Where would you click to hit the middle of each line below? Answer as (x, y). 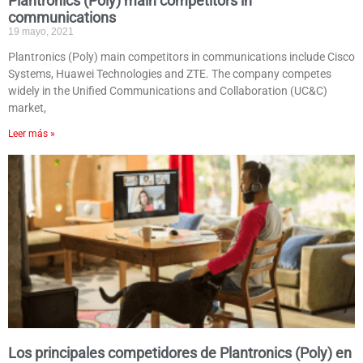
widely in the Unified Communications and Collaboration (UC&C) (168, 91)
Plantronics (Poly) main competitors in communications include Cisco (181, 57)
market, (27, 108)
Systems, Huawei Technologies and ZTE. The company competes (170, 74)
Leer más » (32, 134)
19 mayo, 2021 (41, 32)
